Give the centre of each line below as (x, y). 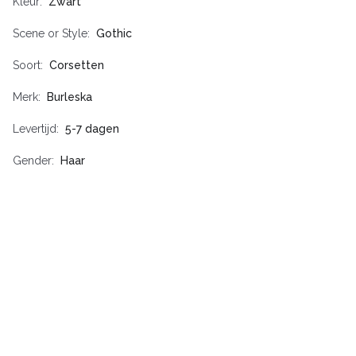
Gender (32, 161)
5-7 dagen (92, 129)
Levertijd (35, 129)
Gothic (114, 34)
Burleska (70, 97)
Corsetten (77, 66)
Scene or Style (50, 34)
